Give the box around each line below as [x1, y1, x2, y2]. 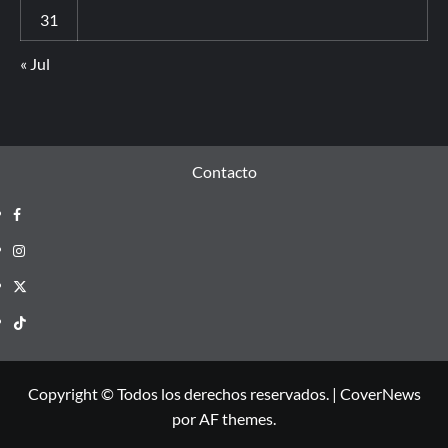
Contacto [191, 162, 257, 182]
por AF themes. [172, 409, 276, 429]
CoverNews [339, 384, 421, 404]
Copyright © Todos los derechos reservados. [27, 384, 332, 404]
